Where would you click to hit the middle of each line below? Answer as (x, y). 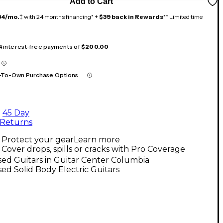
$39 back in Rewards (131, 16)
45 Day (16, 112)
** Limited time (183, 16)
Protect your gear (38, 139)
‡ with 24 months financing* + (59, 16)
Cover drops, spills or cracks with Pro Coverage (93, 149)
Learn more (97, 139)
